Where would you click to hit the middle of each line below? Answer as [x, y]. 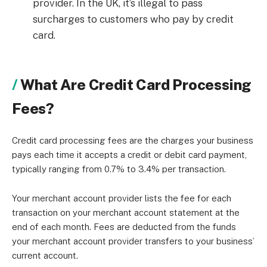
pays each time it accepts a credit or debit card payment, [129, 155]
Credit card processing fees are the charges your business [133, 140]
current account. [45, 255]
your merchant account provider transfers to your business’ [133, 241]
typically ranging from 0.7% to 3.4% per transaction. [119, 169]
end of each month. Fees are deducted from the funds [124, 227]
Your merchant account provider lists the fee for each [122, 198]
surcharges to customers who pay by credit [133, 19]
